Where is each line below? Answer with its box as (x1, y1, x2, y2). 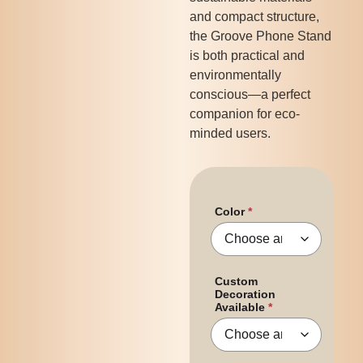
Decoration (214, 288, 275, 301)
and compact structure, (189, 10, 319, 23)
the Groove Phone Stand (189, 29, 331, 43)
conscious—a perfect (189, 88, 310, 101)
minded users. (189, 126, 271, 140)
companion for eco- (189, 107, 300, 121)
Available (214, 301, 265, 314)
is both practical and (189, 49, 305, 62)
